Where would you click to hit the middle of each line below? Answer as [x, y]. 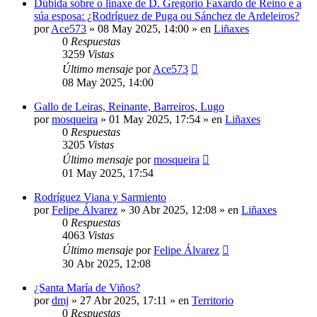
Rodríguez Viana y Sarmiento [100, 197]
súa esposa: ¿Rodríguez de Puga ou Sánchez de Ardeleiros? [167, 16]
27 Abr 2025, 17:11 [123, 300]
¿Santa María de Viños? [87, 287]
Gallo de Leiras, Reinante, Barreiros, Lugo [129, 106]
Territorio [213, 300]
